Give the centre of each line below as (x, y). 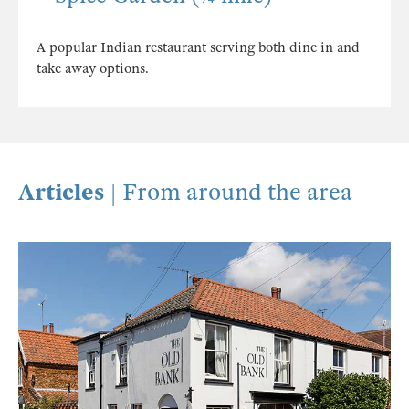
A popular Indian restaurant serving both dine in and (198, 48)
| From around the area (231, 193)
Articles (64, 193)
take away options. (93, 69)
